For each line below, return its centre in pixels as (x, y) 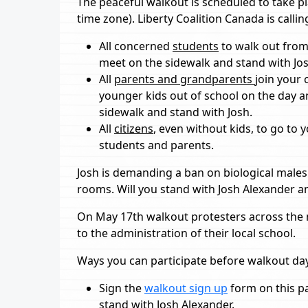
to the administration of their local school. (186, 233)
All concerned (136, 46)
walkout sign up (186, 288)
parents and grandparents (185, 79)
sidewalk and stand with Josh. (176, 112)
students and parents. (156, 145)
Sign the (122, 288)
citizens (134, 129)
